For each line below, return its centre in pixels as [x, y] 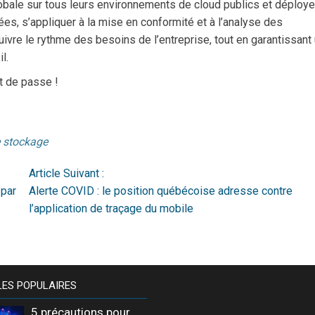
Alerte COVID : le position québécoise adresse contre [160, 191]
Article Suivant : [66, 173]
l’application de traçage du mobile [111, 208]
